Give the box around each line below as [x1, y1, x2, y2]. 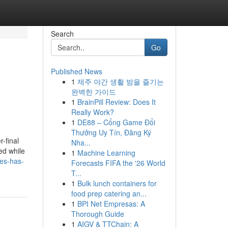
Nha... [71, 137, 91, 148]
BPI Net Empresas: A [77, 198, 145, 209]
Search [50, 28, 74, 39]
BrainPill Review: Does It [77, 97, 156, 107]
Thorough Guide [71, 209, 124, 219]
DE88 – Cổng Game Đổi [77, 117, 155, 127]
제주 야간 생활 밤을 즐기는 [77, 76, 164, 87]
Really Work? [71, 107, 114, 117]
